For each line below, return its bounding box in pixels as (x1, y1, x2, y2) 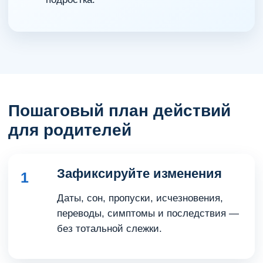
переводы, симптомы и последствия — (57, 208, 239, 219)
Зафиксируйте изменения (57, 166, 222, 181)
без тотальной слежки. (57, 223, 162, 234)
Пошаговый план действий (8, 102, 231, 120)
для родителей (8, 121, 131, 139)
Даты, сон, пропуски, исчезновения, (57, 193, 223, 204)
